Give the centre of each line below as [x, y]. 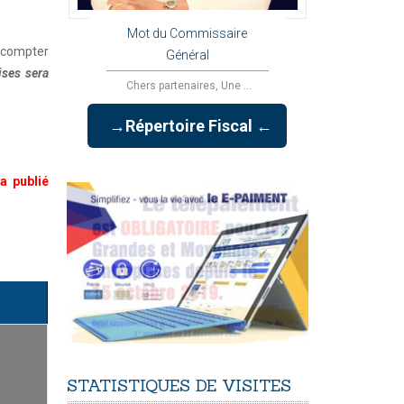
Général [187, 55]
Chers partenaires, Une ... [187, 86]
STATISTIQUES [128, 386]
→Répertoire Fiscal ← [188, 126]
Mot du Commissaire [188, 34]
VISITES [256, 386]
